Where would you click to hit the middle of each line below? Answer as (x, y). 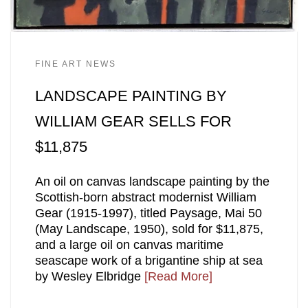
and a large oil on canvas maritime (129, 244)
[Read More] (178, 276)
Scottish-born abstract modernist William (145, 197)
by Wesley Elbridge (89, 276)
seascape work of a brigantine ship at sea (148, 260)
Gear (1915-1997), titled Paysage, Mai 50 (148, 213)
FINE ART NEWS (75, 64)
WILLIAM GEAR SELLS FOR (133, 122)
